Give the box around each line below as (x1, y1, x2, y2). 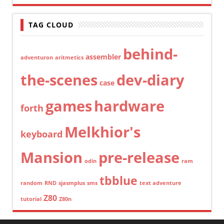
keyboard (20, 127, 62, 140)
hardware (94, 95, 164, 115)
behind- (123, 43, 177, 64)
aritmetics (55, 53, 83, 61)
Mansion (20, 147, 82, 167)
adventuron (20, 53, 53, 61)
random (20, 179, 42, 186)
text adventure (139, 179, 181, 186)
